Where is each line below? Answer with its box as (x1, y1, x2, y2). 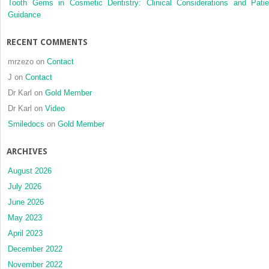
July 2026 (8, 182, 41, 192)
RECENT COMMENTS (7, 37, 88, 47)
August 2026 (8, 166, 52, 176)
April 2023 (8, 229, 43, 238)
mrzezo (8, 57, 34, 67)
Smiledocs (8, 119, 44, 129)
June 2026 (8, 198, 44, 207)
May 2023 (8, 213, 42, 223)
